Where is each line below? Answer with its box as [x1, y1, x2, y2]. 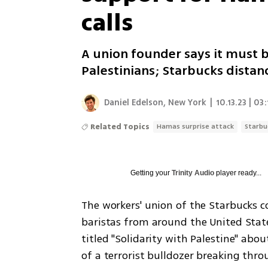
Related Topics [90, 121, 150, 132]
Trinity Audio [172, 169, 215, 177]
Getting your [130, 169, 172, 177]
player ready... [214, 169, 262, 177]
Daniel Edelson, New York [104, 96, 207, 109]
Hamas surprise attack [157, 121, 234, 132]
